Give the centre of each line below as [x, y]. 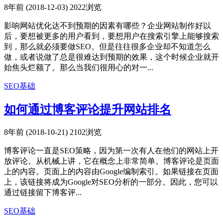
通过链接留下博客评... [43, 192]
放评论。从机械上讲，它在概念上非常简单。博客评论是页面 [111, 161]
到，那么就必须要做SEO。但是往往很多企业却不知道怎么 [107, 46]
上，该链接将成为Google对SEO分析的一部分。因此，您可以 [111, 182]
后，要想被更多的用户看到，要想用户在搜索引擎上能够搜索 [111, 36]
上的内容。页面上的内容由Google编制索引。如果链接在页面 [111, 171]
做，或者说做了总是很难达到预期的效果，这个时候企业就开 [111, 57]
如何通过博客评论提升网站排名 [88, 109]
